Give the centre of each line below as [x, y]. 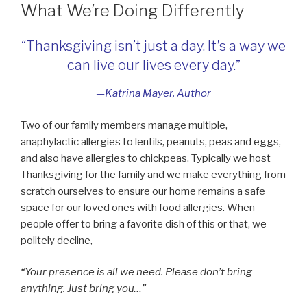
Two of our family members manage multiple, [124, 125]
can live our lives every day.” [153, 65]
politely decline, [57, 240]
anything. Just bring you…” [83, 289]
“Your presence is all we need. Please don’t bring [136, 272]
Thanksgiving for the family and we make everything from [153, 174]
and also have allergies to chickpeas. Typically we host [146, 158]
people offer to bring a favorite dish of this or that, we [144, 224]
